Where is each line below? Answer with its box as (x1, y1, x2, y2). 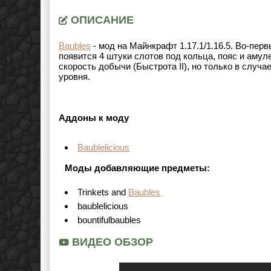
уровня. (59, 71, 90, 82)
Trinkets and (77, 187, 128, 197)
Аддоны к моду (59, 113, 129, 123)
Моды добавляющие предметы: (65, 163, 210, 173)
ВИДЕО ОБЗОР (69, 236, 153, 248)
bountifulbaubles (77, 215, 141, 225)
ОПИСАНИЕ (68, 14, 134, 26)
